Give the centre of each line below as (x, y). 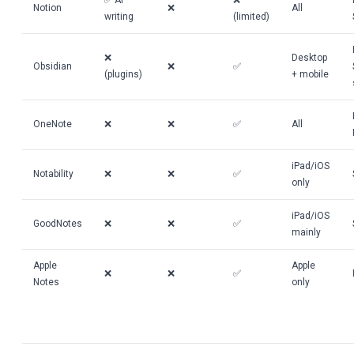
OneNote (53, 124)
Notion (47, 8)
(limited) (251, 17)
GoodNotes (58, 224)
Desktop (309, 58)
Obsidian (53, 66)
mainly (306, 232)
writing (119, 17)
